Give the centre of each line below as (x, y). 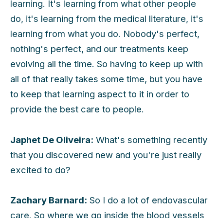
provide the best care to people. (77, 109)
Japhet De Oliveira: (52, 139)
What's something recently (150, 139)
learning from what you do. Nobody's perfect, (105, 34)
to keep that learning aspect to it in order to (100, 94)
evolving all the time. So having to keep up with (107, 64)
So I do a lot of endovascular (147, 200)
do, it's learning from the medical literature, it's (107, 19)
